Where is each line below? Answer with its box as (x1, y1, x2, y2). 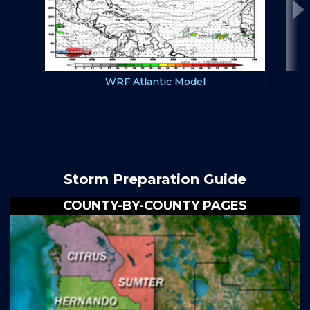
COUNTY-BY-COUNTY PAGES (63, 198, 247, 214)
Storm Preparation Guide (64, 171, 246, 188)
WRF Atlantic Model (104, 75, 206, 89)
